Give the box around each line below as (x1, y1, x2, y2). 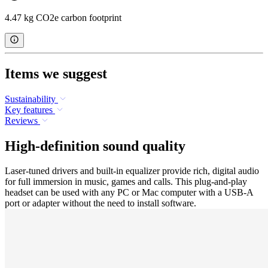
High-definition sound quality (5, 138, 185, 154)
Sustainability (5, 93, 56, 104)
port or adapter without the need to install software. (5, 198, 196, 209)
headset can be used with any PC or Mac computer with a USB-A (5, 187, 253, 198)
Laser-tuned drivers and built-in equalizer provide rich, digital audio (5, 166, 259, 176)
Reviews (5, 115, 38, 126)
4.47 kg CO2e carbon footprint (5, 12, 121, 23)
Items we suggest (5, 65, 107, 81)
